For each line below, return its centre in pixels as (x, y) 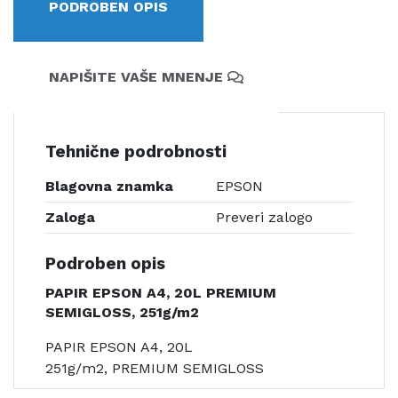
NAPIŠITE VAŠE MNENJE (136, 76)
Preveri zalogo (264, 217)
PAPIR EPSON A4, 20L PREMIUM (161, 292)
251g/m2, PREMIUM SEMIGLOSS (155, 368)
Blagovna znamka (109, 186)
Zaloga (70, 217)
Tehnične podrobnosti (136, 151)
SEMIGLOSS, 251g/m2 (122, 312)
